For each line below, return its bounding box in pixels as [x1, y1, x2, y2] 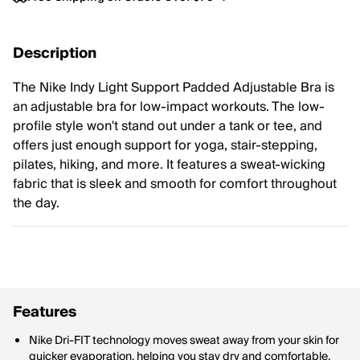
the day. [13, 192, 59, 215]
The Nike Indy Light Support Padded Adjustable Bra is [13, 76, 334, 99]
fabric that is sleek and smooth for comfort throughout [13, 173, 337, 195]
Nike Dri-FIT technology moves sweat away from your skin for [29, 331, 339, 350]
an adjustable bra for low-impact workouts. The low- [13, 96, 325, 118]
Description [13, 41, 96, 66]
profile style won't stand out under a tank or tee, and [13, 115, 322, 137]
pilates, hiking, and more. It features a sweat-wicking [13, 153, 325, 176]
